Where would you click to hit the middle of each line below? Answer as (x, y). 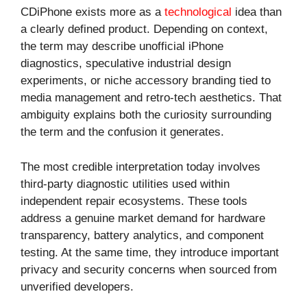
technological (198, 12)
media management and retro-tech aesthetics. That (151, 98)
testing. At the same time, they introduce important (150, 252)
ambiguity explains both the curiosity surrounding (146, 115)
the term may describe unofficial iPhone (122, 47)
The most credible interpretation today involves (140, 167)
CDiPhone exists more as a (93, 12)
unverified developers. (77, 286)
